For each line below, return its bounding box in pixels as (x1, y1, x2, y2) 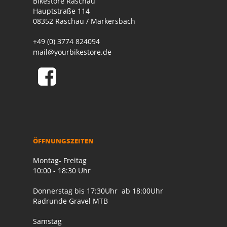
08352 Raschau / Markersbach (33, 16, 135, 26)
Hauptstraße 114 (33, 6, 90, 16)
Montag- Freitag (33, 156, 87, 166)
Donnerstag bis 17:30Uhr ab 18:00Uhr (33, 186, 163, 196)
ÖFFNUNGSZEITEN (33, 136, 94, 146)
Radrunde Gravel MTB (33, 196, 110, 206)
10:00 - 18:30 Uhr (33, 166, 91, 176)
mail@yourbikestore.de (33, 47, 111, 57)
